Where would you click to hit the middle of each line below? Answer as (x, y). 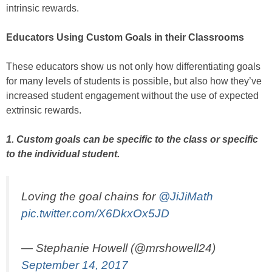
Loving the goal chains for (90, 196)
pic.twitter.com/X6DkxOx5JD (95, 213)
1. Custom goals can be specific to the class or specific (132, 139)
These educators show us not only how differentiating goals (133, 66)
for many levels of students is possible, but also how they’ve (134, 81)
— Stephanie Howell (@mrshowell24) (118, 248)
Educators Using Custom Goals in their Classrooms (125, 37)
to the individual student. (63, 154)
